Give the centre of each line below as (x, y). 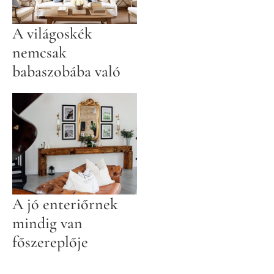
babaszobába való (66, 71)
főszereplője (50, 242)
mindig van (47, 223)
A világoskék (52, 33)
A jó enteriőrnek (65, 204)
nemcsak (39, 52)
